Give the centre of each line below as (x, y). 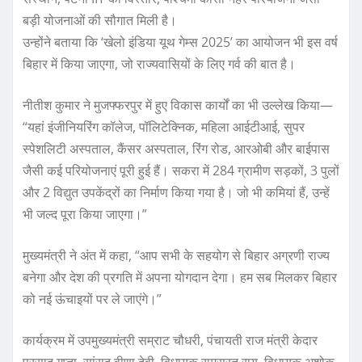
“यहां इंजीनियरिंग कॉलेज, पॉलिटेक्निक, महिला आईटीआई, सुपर (164, 127)
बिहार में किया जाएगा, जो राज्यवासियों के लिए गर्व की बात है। (159, 64)
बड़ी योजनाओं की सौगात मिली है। (100, 21)
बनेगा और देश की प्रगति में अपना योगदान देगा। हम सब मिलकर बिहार (180, 278)
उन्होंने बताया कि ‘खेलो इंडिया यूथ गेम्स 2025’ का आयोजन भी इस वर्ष (180, 42)
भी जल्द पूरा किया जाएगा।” (85, 215)
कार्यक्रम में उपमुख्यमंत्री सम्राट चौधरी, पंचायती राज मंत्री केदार (170, 341)
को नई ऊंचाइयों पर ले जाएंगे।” (92, 299)
